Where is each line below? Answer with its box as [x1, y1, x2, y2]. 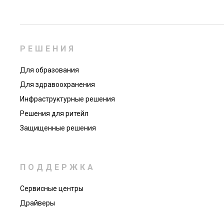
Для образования [20, 66, 79, 74]
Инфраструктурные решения [20, 95, 115, 103]
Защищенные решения [20, 124, 96, 132]
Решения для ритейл [20, 109, 88, 117]
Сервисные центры [20, 184, 83, 192]
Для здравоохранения [20, 80, 95, 88]
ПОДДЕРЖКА [20, 162, 95, 172]
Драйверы [20, 199, 55, 207]
